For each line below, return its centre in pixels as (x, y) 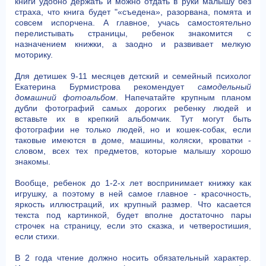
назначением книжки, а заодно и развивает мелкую (133, 44)
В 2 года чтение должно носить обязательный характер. (133, 258)
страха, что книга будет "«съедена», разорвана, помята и (133, 12)
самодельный (224, 87)
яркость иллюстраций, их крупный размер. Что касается (133, 204)
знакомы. (33, 161)
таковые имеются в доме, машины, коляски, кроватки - (133, 140)
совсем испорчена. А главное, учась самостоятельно (133, 23)
